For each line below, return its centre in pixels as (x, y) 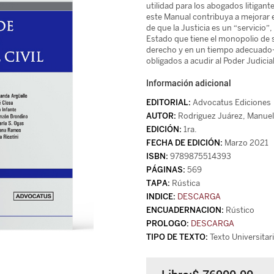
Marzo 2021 (246, 143)
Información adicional (189, 83)
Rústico (239, 210)
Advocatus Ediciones (231, 102)
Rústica (185, 183)
